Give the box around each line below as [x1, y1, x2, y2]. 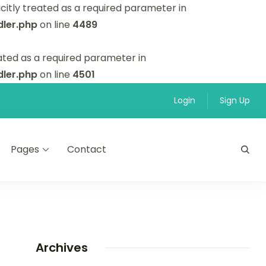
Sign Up [220, 94, 250, 106]
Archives [35, 239, 88, 256]
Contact [67, 142, 107, 156]
